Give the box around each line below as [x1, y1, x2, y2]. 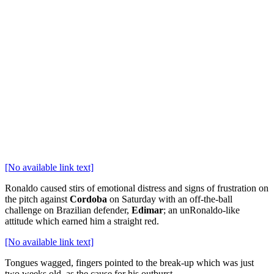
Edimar [131, 204, 163, 215]
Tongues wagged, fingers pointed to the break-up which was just [5, 257, 254, 268]
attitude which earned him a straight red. [5, 215, 159, 226]
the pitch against [5, 193, 70, 204]
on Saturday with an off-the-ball [107, 193, 232, 204]
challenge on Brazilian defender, [5, 204, 131, 215]
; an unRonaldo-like [163, 204, 240, 215]
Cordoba [70, 193, 107, 204]
